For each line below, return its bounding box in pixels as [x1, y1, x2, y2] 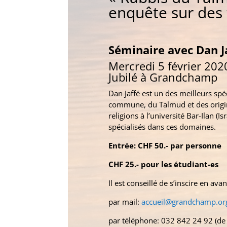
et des [187, 99, 208, 109]
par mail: [108, 196, 141, 207]
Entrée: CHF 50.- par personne [108, 140, 221, 150]
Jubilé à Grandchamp [108, 69, 217, 85]
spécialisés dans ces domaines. [108, 121, 216, 132]
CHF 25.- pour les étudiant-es [108, 159, 218, 169]
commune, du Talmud [108, 99, 185, 109]
